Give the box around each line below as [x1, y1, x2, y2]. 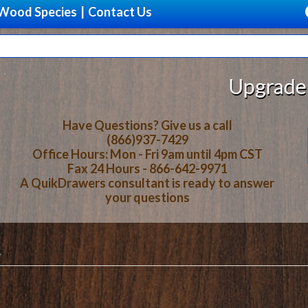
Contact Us [88, 4, 152, 19]
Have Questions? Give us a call [62, 118, 232, 133]
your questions [104, 190, 190, 205]
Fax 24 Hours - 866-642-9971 [67, 161, 228, 176]
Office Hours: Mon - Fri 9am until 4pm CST [32, 146, 263, 162]
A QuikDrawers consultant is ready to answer [20, 175, 274, 190]
